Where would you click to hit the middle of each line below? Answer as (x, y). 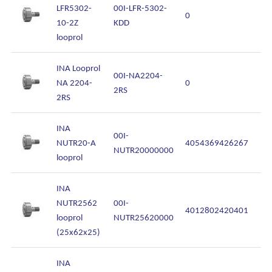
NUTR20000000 (144, 150)
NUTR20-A (76, 143)
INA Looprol (78, 68)
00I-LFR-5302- (140, 8)
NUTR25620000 (144, 217)
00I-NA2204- (138, 75)
